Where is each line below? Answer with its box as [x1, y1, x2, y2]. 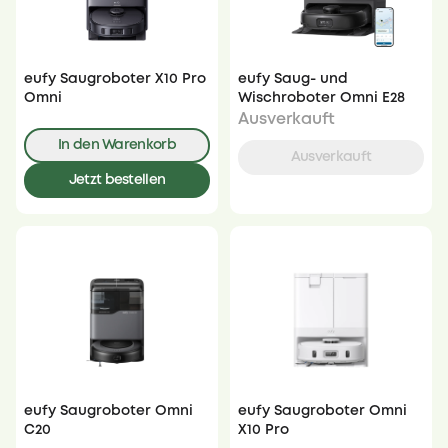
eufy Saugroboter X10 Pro [24, 73, 206, 86]
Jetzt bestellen [68, 174, 166, 187]
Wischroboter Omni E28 [238, 92, 405, 105]
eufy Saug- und [238, 73, 348, 86]
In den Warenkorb [58, 139, 176, 152]
